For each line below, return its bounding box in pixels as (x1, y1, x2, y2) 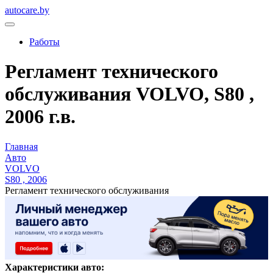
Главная (5, 141, 38, 152)
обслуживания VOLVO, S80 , (5, 83, 254, 105)
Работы (29, 37, 60, 47)
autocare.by (5, 5, 49, 15)
